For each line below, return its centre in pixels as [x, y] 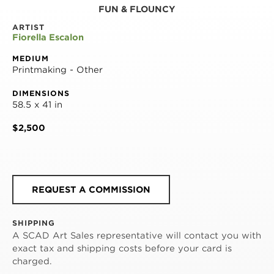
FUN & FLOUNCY [137, 9]
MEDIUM [31, 58]
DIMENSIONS [41, 93]
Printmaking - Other [57, 69]
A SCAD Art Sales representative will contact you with [137, 235]
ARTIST [28, 27]
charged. [32, 261]
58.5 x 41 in [37, 104]
